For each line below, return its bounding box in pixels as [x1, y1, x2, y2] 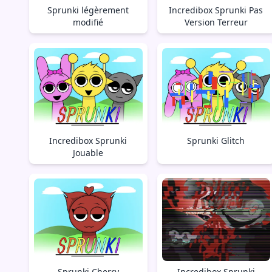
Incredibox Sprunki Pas [169, 4, 263, 16]
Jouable [73, 147, 104, 159]
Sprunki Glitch [187, 135, 245, 147]
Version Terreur [184, 16, 248, 28]
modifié [73, 16, 104, 28]
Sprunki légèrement [47, 4, 129, 16]
